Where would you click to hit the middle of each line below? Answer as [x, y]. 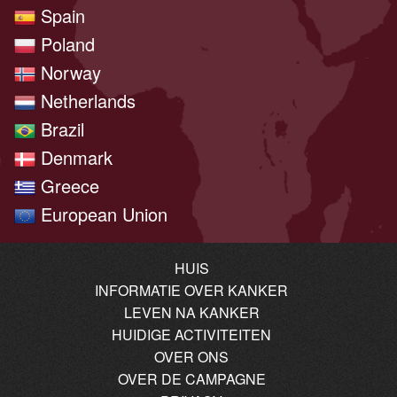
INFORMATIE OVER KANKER [191, 290]
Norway [68, 72]
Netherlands [86, 100]
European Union [101, 214]
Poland [65, 43]
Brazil [60, 128]
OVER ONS [191, 356]
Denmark [74, 157]
